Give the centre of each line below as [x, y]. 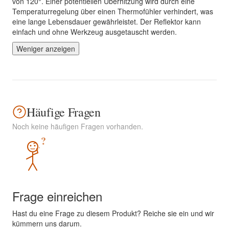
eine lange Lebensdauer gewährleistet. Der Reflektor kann [107, 21]
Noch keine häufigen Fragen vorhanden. [78, 126]
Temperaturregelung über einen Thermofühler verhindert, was [113, 11]
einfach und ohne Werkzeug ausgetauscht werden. [95, 32]
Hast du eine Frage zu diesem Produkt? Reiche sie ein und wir [113, 213]
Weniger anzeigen [46, 49]
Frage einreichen [57, 196]
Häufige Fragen [64, 112]
